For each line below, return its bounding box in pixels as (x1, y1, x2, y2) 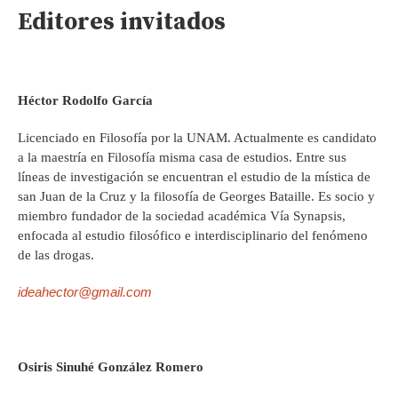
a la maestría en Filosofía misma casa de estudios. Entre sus (18, 150, 346, 165)
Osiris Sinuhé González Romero (18, 360, 203, 375)
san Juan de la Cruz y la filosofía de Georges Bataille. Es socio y (18, 189, 375, 204)
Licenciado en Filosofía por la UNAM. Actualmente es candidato (18, 131, 377, 146)
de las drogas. (18, 248, 94, 263)
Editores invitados (18, 7, 226, 38)
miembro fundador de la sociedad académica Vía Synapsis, (18, 209, 346, 224)
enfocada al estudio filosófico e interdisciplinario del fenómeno (18, 228, 368, 243)
